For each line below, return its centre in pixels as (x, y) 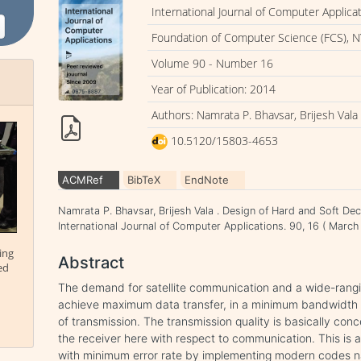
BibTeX (144, 180)
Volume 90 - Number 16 (213, 63)
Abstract (91, 263)
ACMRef (83, 180)
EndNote (207, 180)
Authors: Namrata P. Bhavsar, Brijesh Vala (255, 115)
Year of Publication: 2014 (214, 89)
